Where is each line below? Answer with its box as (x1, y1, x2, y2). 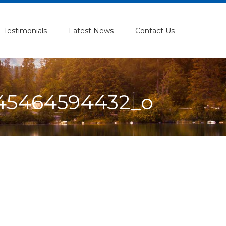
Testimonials (4, 26, 47, 35)
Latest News (69, 26, 114, 35)
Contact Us (135, 26, 175, 35)
